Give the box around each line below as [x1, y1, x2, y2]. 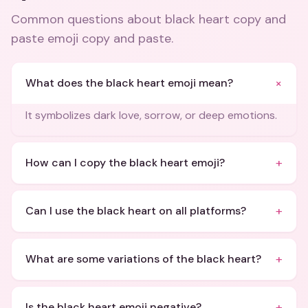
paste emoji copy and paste [11, 30, 171, 47]
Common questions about [11, 11, 165, 27]
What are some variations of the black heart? [25, 252, 261, 266]
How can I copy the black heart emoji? [25, 155, 225, 170]
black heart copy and [165, 11, 286, 27]
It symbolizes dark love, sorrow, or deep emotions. [25, 108, 277, 122]
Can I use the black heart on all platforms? [25, 203, 246, 218]
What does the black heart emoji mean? [25, 76, 233, 90]
